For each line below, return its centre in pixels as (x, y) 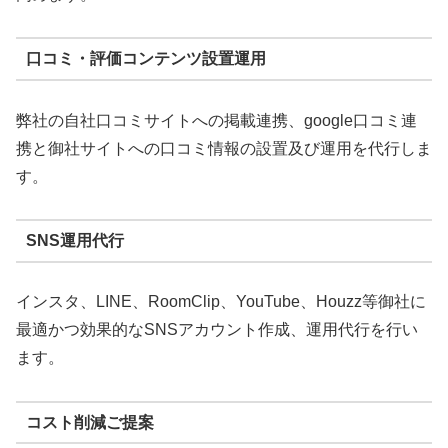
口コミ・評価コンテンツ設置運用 (145, 59)
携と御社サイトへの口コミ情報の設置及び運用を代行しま (224, 148)
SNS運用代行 (74, 240)
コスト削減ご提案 (89, 422)
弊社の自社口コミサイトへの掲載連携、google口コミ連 (216, 120)
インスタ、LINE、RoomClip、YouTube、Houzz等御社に (221, 302)
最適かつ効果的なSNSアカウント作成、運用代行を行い (217, 330)
